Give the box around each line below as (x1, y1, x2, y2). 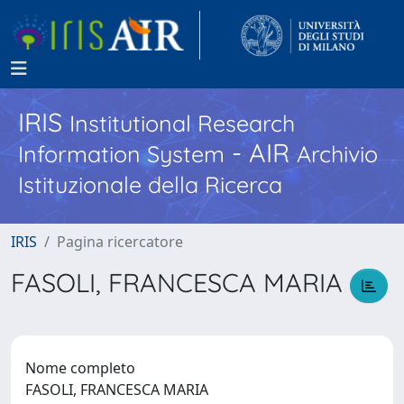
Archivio (297, 140, 378, 168)
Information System (18, 140, 225, 168)
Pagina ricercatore (57, 232, 183, 252)
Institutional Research (69, 109, 295, 137)
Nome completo (25, 357, 135, 378)
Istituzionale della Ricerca (18, 170, 282, 198)
